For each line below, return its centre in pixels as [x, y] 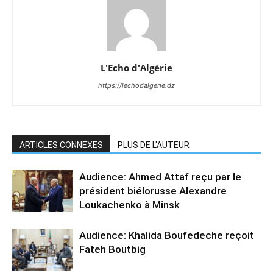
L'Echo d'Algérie [136, 68]
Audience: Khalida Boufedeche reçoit [167, 236]
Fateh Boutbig [112, 250]
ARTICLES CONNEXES [61, 145]
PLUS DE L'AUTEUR [154, 145]
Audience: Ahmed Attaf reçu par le [160, 177]
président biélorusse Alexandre [153, 191]
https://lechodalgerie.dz [136, 86]
